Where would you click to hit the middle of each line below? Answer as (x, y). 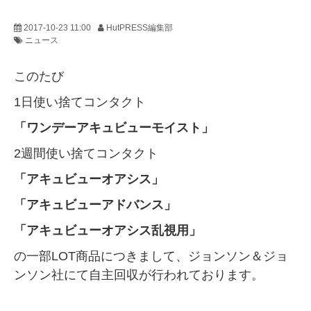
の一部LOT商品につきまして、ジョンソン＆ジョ (151, 257)
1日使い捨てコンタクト (80, 102)
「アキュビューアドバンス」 (95, 205)
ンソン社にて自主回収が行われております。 (139, 275)
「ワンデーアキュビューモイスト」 (114, 128)
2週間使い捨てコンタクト (86, 154)
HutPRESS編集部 (140, 28)
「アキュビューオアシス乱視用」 (108, 231)
